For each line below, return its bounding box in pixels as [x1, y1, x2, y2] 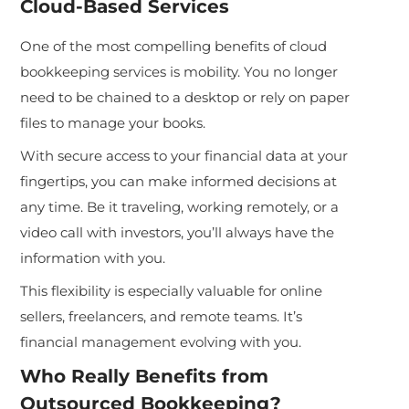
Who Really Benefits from [20, 364, 269, 387]
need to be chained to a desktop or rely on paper [20, 88, 351, 106]
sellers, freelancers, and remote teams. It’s [20, 307, 303, 325]
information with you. [20, 248, 166, 267]
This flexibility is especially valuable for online [20, 281, 323, 299]
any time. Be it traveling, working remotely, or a [20, 197, 340, 215]
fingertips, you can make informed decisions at [20, 172, 338, 190]
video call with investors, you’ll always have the [20, 223, 335, 241]
